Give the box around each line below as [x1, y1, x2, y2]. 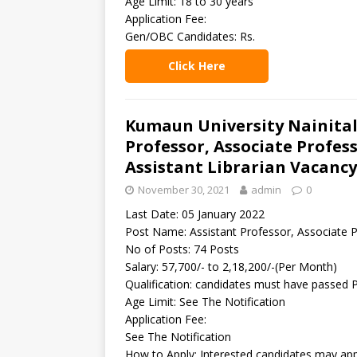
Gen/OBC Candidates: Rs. [125, 29, 255, 44]
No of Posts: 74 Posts [125, 241, 239, 257]
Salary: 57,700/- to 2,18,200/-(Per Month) [125, 259, 337, 274]
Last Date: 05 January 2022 [125, 206, 265, 222]
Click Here [168, 58, 226, 73]
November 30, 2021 [138, 182, 229, 197]
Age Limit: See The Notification [125, 294, 285, 309]
